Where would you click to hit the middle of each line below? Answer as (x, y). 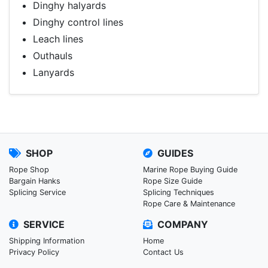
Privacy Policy (34, 252)
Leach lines (58, 39)
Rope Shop (29, 170)
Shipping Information (47, 241)
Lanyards (54, 73)
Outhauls (53, 56)
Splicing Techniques (179, 193)
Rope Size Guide (173, 181)
